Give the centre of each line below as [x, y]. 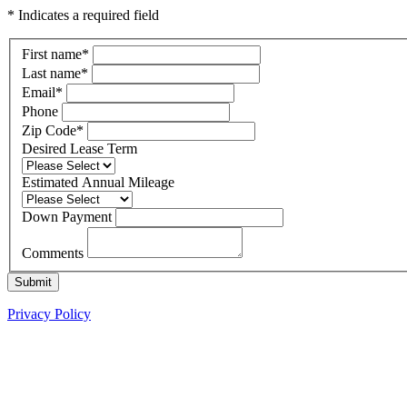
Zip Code [49, 130]
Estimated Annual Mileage [98, 182]
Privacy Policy [49, 313]
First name [52, 54]
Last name [51, 73]
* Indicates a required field [83, 15]
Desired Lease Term [79, 148]
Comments [55, 253]
